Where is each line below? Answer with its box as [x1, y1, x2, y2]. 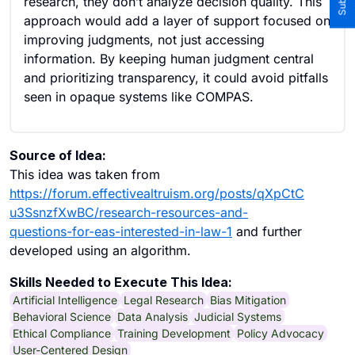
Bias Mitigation [210, 292, 286, 307]
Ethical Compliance [13, 326, 111, 340]
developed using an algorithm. [10, 242, 191, 258]
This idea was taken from [10, 166, 160, 182]
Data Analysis [117, 309, 188, 323]
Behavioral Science [13, 309, 111, 323]
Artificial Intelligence [13, 292, 117, 307]
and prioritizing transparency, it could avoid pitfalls [24, 70, 328, 86]
